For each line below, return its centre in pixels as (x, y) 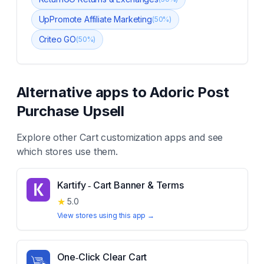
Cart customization (121, 137)
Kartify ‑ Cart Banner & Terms (120, 185)
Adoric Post (189, 92)
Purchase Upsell (70, 111)
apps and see (192, 137)
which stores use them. (67, 151)
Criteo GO (57, 39)
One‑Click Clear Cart (102, 257)
